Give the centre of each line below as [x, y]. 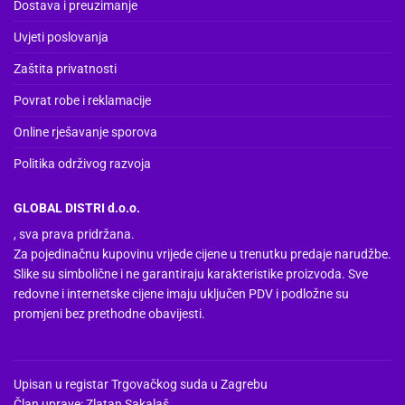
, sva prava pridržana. [74, 234]
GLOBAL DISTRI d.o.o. [77, 207]
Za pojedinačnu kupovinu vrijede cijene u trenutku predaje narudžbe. [202, 254]
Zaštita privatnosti [65, 68]
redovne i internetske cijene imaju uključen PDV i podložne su [181, 293]
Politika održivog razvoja [82, 163]
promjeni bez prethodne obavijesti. [109, 313]
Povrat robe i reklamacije [82, 100]
